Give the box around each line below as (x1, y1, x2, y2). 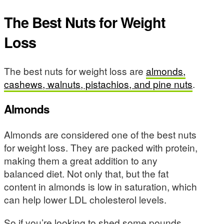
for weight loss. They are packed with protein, (4, 140, 197, 154)
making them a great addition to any (4, 153, 157, 167)
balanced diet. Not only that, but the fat (4, 166, 168, 180)
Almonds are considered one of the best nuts (4, 127, 196, 141)
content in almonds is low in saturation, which (4, 179, 197, 193)
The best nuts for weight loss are (4, 63, 146, 77)
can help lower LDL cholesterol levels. (4, 192, 166, 206)
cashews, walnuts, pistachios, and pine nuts (4, 76, 192, 90)
